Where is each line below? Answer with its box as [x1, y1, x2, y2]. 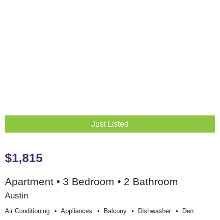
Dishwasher [138, 207, 171, 215]
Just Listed [91, 119, 129, 128]
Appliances [61, 207, 92, 215]
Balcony [104, 207, 127, 215]
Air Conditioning [5, 207, 50, 215]
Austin [5, 190, 28, 200]
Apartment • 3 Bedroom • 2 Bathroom [5, 175, 178, 187]
